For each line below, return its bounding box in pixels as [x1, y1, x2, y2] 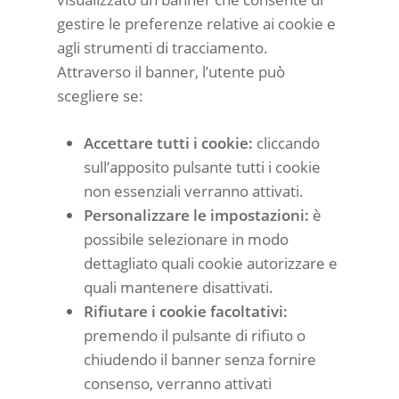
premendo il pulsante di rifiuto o [84, 324, 305, 346]
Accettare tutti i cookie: [84, 132, 253, 153]
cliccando [253, 132, 320, 153]
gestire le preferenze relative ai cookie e [57, 13, 336, 34]
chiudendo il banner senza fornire [84, 348, 316, 370]
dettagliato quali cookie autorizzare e [84, 252, 338, 273]
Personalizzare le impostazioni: [84, 204, 309, 225]
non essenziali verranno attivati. [84, 180, 304, 201]
